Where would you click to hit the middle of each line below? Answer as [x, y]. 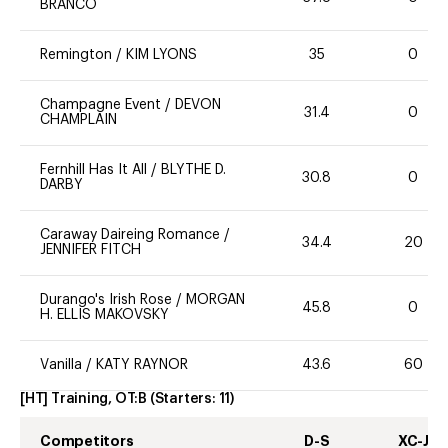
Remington [76, 55]
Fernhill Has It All [93, 170]
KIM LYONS [161, 55]
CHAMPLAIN [78, 120]
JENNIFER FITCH [90, 250]
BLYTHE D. [193, 170]
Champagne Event [100, 105]
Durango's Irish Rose [106, 300]
